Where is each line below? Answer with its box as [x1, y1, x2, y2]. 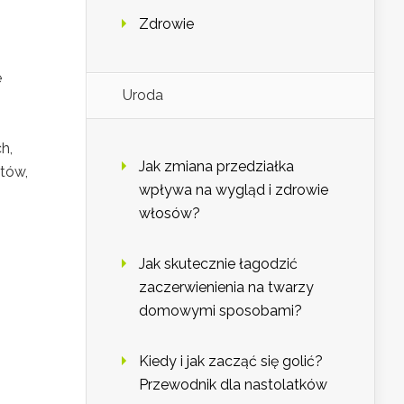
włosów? [139, 205, 200, 223]
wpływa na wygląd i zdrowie [139, 181, 328, 199]
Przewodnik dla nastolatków [139, 376, 327, 394]
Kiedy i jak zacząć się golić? [139, 353, 323, 371]
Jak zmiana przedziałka [139, 158, 294, 176]
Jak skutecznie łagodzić [139, 255, 298, 273]
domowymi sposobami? [139, 302, 302, 320]
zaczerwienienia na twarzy [139, 279, 314, 297]
